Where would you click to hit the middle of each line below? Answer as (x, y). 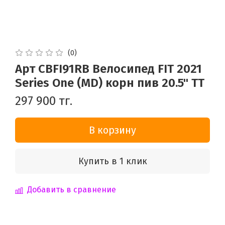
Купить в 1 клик (113, 161)
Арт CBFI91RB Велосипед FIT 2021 (108, 69)
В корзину (113, 130)
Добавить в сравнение (72, 189)
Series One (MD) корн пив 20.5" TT (110, 83)
